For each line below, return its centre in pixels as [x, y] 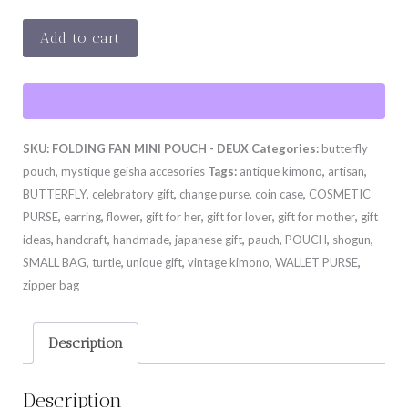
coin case [279, 194]
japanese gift [208, 239]
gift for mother [316, 216]
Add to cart [80, 38]
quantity [48, 158]
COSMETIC [339, 194]
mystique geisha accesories [133, 171]
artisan [346, 171]
